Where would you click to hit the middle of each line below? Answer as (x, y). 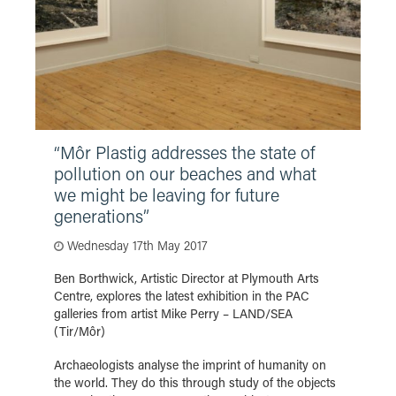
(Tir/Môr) (80, 331)
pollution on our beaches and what (185, 173)
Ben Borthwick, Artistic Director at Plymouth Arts (187, 278)
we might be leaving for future (167, 194)
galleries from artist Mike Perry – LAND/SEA (173, 313)
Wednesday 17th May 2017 (136, 245)
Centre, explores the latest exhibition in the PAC (182, 296)
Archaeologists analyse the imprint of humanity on (190, 365)
